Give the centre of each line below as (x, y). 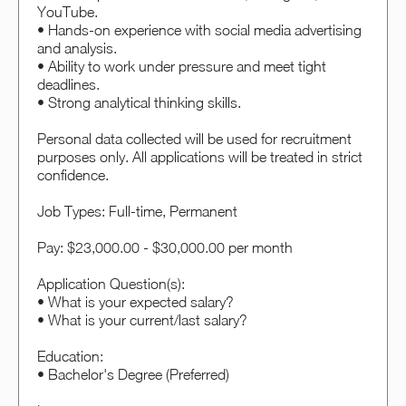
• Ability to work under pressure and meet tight (182, 66)
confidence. (73, 174)
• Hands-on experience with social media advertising (199, 29)
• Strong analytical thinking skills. (139, 102)
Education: (70, 356)
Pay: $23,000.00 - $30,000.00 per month (165, 247)
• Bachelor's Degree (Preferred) (133, 374)
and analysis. (77, 48)
